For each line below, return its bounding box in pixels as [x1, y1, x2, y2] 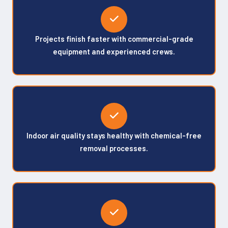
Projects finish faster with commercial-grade [35, 34, 193, 43]
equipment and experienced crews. [53, 46, 175, 56]
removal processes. [80, 143, 148, 153]
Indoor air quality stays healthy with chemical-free [26, 130, 202, 140]
